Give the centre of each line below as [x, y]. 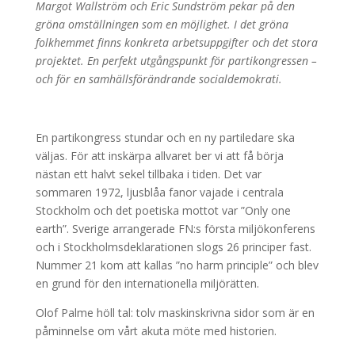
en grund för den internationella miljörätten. [147, 283]
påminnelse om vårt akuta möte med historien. [156, 331]
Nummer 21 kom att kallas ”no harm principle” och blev [177, 265]
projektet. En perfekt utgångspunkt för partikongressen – [176, 61]
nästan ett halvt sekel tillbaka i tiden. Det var [148, 174]
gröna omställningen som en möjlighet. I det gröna [162, 24]
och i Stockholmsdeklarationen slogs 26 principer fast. [173, 247]
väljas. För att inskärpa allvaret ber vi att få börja [159, 156]
